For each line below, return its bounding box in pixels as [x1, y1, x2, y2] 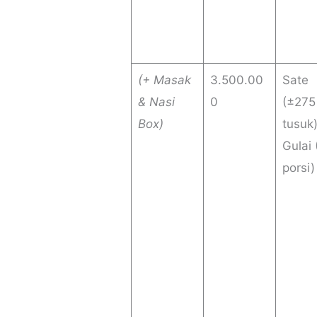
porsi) [282, 161, 315, 175]
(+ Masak [137, 73, 191, 88]
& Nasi [137, 95, 175, 110]
